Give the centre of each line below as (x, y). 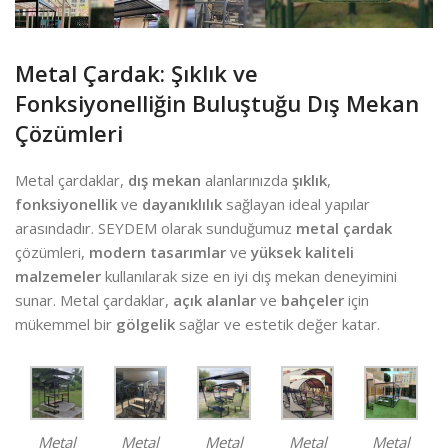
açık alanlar (214, 300)
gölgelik (145, 324)
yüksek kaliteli (302, 252)
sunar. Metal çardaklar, (94, 300)
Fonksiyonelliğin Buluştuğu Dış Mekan (217, 103)
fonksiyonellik (66, 204)
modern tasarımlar (157, 252)
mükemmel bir (65, 324)
